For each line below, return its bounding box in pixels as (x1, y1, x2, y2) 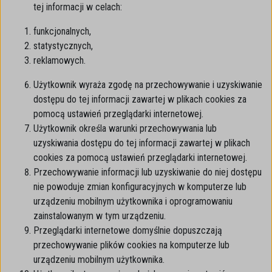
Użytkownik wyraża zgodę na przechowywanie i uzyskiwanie (33, 79, 262, 90)
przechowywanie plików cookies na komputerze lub (33, 239, 229, 251)
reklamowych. (33, 55, 86, 66)
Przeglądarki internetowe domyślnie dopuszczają (33, 225, 222, 236)
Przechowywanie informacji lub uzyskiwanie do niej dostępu (33, 166, 262, 178)
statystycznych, (33, 40, 93, 52)
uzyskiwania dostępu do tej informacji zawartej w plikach (33, 137, 250, 149)
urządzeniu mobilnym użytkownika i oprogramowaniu (33, 195, 233, 207)
